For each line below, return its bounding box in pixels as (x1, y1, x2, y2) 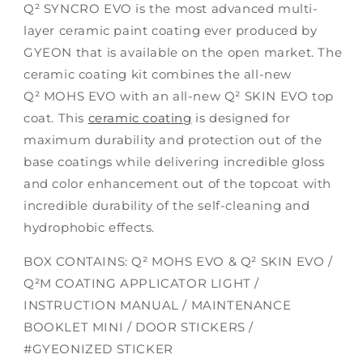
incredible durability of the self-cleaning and (23, 198, 310, 213)
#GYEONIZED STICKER (23, 341, 173, 357)
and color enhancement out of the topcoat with (23, 176, 332, 191)
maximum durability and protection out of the (23, 132, 322, 147)
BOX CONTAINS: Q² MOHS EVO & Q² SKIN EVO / (23, 254, 333, 269)
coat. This (23, 110, 88, 126)
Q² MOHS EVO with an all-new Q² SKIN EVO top (23, 88, 334, 104)
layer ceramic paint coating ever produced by (23, 23, 318, 38)
